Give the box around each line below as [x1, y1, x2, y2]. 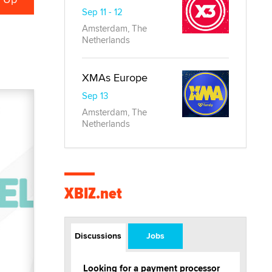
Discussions [75, 229, 122, 242]
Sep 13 [82, 89, 108, 103]
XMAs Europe [82, 70, 148, 86]
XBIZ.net [64, 182, 122, 206]
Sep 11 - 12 [82, 5, 123, 19]
